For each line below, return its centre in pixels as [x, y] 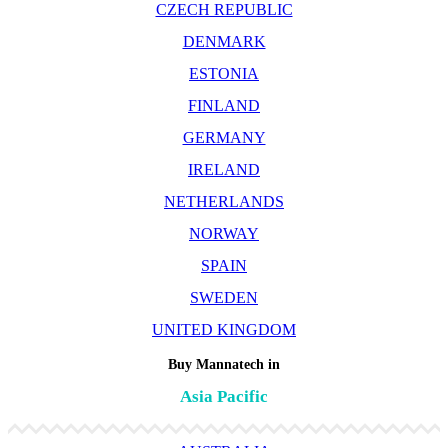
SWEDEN [224, 297]
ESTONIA [224, 73]
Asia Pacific [224, 397]
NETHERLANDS [224, 201]
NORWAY [224, 233]
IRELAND [224, 169]
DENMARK [224, 41]
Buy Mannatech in [224, 365]
